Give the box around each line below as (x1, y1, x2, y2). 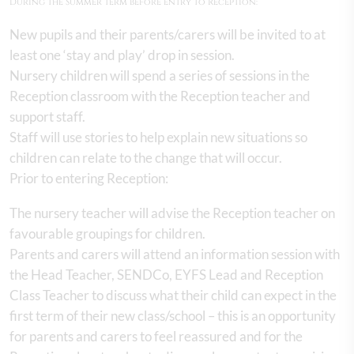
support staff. (9, 107, 88, 125)
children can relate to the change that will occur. (9, 149, 287, 166)
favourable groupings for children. (9, 224, 210, 242)
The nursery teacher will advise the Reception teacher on (9, 204, 335, 221)
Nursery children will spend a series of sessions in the (9, 66, 310, 84)
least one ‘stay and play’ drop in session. (9, 46, 237, 63)
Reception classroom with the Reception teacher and (9, 87, 311, 104)
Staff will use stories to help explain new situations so (9, 128, 307, 145)
